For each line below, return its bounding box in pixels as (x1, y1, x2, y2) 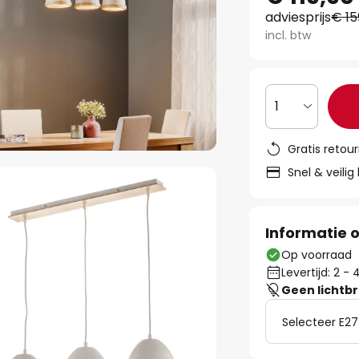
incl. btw (265, 27, 312, 43)
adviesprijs (265, 8, 332, 26)
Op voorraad (281, 247, 353, 263)
